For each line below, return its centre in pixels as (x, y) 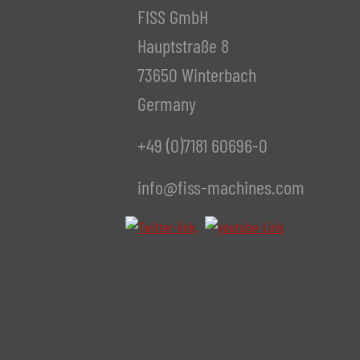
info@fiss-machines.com (221, 187)
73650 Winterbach (197, 75)
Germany (167, 104)
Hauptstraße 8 (183, 46)
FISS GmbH (173, 17)
